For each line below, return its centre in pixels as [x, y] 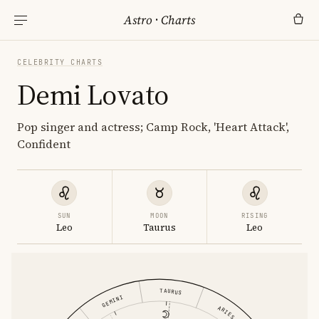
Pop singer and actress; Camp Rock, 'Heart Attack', [153, 127]
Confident [44, 144]
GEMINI [112, 301]
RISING [255, 216]
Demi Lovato [93, 95]
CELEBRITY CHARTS [60, 62]
